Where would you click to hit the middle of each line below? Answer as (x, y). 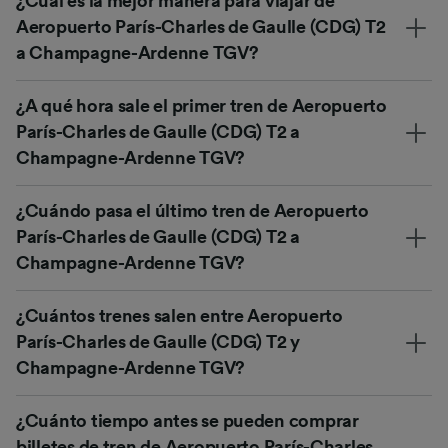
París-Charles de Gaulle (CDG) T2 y (158, 342)
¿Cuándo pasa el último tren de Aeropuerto (192, 211)
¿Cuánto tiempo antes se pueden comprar (187, 421)
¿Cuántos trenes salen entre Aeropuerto (179, 316)
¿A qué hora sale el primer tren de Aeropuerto (201, 106)
